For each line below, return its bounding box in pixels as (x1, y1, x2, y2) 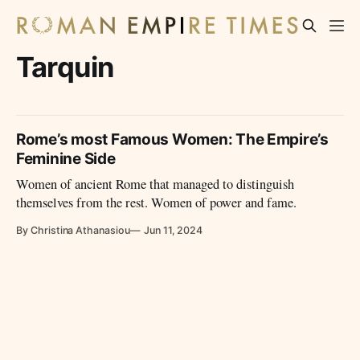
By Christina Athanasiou (16, 224, 130, 237)
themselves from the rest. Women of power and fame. (16, 194, 297, 212)
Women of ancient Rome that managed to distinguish (16, 175, 295, 194)
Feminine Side (16, 149, 116, 169)
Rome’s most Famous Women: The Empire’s (16, 130, 329, 149)
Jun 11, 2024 (143, 224, 203, 237)
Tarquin (16, 50, 115, 84)
